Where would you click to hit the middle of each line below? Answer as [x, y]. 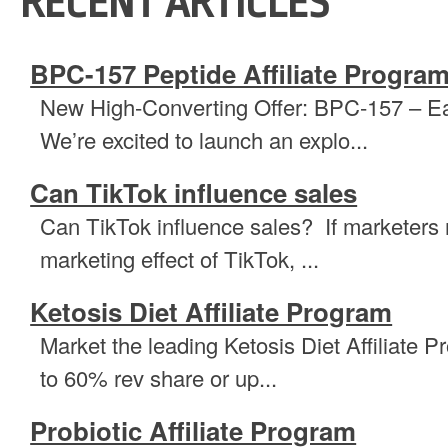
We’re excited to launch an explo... [204, 139]
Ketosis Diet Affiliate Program [211, 311]
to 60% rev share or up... [159, 377]
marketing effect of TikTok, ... [180, 258]
